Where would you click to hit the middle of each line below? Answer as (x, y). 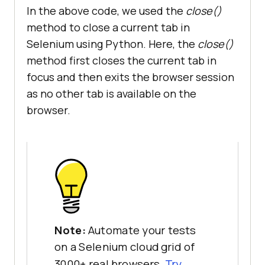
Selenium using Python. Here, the (112, 44)
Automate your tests (142, 230)
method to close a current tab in (108, 28)
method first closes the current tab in (122, 61)
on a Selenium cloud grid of (125, 247)
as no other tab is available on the (112, 94)
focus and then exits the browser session (130, 77)
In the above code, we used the (106, 11)
